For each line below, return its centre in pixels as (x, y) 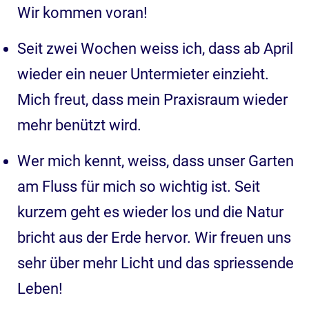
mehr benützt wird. (79, 125)
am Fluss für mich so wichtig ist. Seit (139, 186)
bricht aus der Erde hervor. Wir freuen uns (154, 237)
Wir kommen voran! (82, 12)
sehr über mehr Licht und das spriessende (156, 263)
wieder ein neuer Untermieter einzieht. (143, 74)
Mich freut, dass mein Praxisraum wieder (152, 99)
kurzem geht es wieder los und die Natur (150, 212)
